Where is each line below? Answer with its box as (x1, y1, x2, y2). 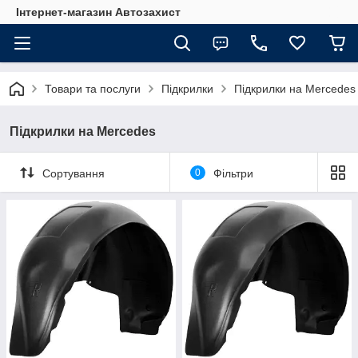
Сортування (42, 166, 105, 180)
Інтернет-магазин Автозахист (16, 6, 181, 18)
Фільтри (213, 166, 253, 180)
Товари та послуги (45, 82, 141, 95)
